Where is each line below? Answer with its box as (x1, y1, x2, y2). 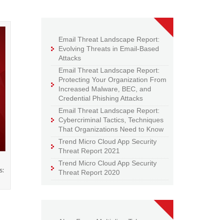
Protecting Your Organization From (58, 76, 167, 84)
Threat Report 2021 (58, 147, 120, 155)
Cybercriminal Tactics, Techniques (58, 116, 164, 124)
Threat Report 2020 (58, 168, 120, 177)
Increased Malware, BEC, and (58, 85, 152, 93)
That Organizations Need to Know (58, 125, 164, 134)
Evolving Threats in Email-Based (58, 45, 160, 53)
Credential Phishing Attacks (58, 94, 143, 103)
